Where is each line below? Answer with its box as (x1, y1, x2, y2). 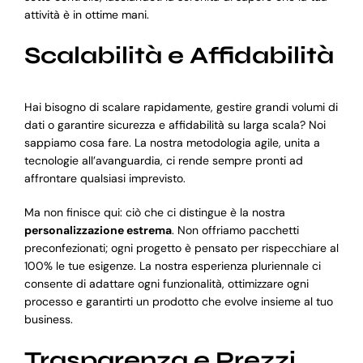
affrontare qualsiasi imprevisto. (23, 170, 186, 186)
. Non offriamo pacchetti (171, 222, 299, 237)
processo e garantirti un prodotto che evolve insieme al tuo (23, 293, 333, 309)
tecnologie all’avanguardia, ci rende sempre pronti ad (23, 152, 303, 168)
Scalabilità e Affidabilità (23, 41, 334, 70)
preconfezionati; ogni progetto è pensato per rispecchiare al (23, 240, 339, 255)
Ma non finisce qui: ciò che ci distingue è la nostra (23, 204, 285, 220)
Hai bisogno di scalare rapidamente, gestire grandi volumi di (23, 99, 338, 114)
